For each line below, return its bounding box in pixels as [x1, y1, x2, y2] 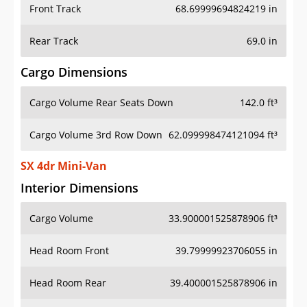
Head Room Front [29, 244, 109, 258]
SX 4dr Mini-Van [21, 158, 107, 174]
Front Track [29, 2, 81, 16]
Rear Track [29, 34, 78, 48]
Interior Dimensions [21, 180, 138, 197]
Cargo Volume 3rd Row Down [29, 128, 162, 142]
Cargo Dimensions [21, 64, 127, 81]
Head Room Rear [29, 276, 106, 290]
